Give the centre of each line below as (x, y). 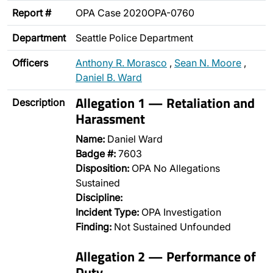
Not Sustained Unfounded (171, 227)
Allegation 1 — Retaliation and (165, 103)
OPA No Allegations (175, 168)
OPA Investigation (180, 212)
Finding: (94, 227)
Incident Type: (107, 212)
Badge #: (96, 154)
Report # (32, 13)
